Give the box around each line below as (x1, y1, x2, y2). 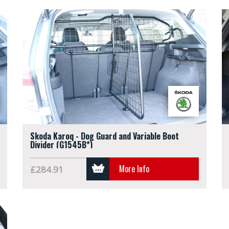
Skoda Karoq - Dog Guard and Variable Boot (30, 130, 179, 142)
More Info (119, 163, 149, 175)
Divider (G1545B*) (30, 139, 93, 151)
